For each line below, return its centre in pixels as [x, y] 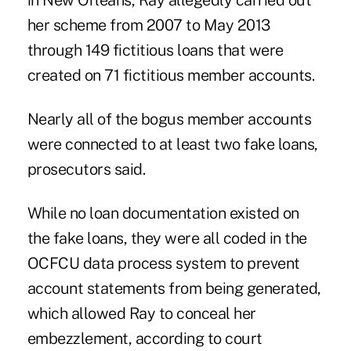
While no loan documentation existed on [163, 213]
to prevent [263, 264]
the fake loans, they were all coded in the [167, 239]
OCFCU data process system [127, 264]
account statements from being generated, [174, 289]
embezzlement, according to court [145, 339]
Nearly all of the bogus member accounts [169, 119]
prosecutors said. [86, 170]
